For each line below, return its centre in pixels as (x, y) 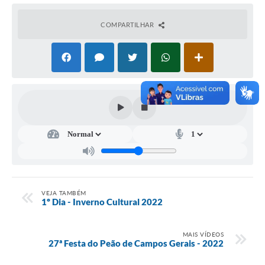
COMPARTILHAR (128, 24)
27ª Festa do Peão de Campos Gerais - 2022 (136, 243)
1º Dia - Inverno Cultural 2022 (102, 201)
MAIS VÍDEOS (203, 234)
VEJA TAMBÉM (64, 193)
